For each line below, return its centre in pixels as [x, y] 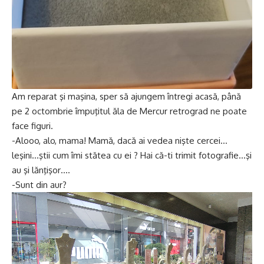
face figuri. [32, 126]
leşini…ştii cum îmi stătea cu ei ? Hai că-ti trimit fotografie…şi [132, 156]
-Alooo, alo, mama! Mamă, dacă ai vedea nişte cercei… [120, 141]
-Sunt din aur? [39, 185]
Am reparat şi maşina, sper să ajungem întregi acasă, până [126, 97]
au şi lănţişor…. [41, 170]
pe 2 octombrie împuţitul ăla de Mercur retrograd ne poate [129, 111]
